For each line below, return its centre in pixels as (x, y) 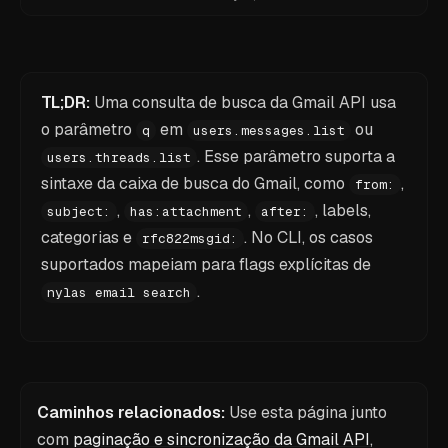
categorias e (88, 237)
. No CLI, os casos (308, 237)
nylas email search (119, 292)
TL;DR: (65, 102)
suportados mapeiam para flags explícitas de (206, 264)
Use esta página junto (308, 412)
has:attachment (186, 211)
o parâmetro (88, 129)
